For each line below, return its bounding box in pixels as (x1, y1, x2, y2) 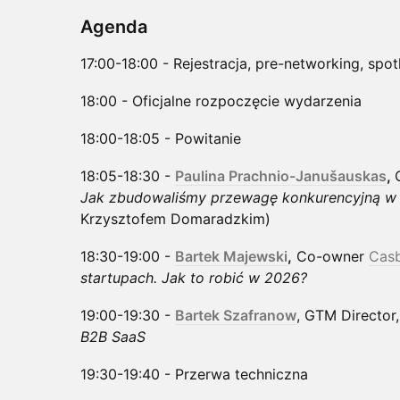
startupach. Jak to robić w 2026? (80, 268, 307, 287)
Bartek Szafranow (175, 305, 296, 324)
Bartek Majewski (175, 246, 287, 265)
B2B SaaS (80, 327, 146, 346)
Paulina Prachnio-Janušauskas (175, 166, 387, 185)
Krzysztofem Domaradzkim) (80, 209, 271, 228)
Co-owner (292, 246, 369, 265)
